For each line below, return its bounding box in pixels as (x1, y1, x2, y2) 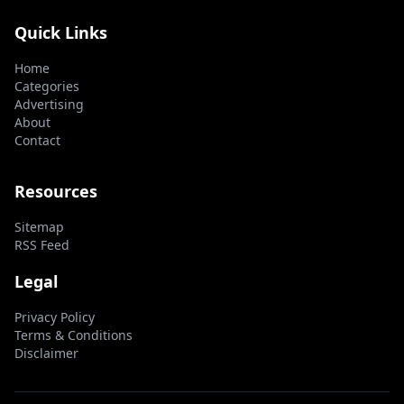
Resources (14, 179, 97, 202)
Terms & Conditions (14, 326, 133, 344)
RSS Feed (14, 235, 69, 253)
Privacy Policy (14, 308, 95, 326)
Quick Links (14, 21, 107, 43)
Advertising (14, 95, 84, 113)
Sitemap (14, 217, 64, 235)
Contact (14, 131, 60, 149)
